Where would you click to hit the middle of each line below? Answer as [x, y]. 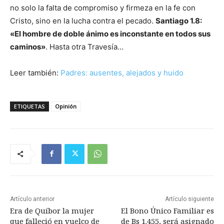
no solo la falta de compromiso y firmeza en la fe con [103, 7]
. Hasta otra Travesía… [84, 46]
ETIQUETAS [29, 106]
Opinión [66, 106]
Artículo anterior [32, 199]
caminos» [28, 46]
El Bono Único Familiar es [167, 210]
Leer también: [34, 72]
